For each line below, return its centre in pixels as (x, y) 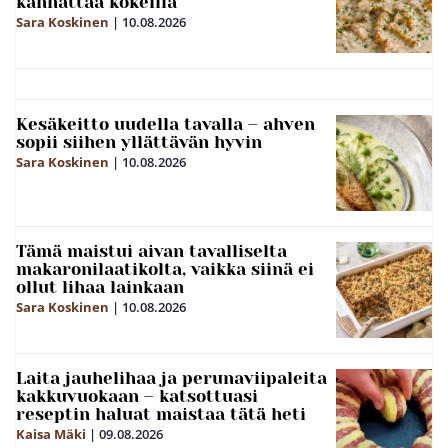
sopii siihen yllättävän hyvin (139, 142)
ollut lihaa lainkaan (100, 287)
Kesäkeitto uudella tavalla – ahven (165, 124)
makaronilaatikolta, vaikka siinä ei (165, 269)
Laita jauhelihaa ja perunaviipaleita (171, 378)
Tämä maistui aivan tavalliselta (151, 251)
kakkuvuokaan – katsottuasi (137, 396)
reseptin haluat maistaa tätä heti (161, 414)
